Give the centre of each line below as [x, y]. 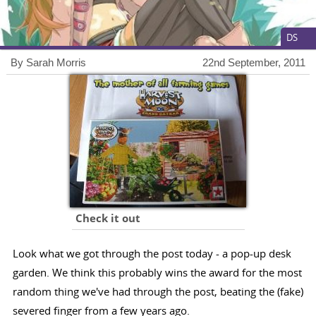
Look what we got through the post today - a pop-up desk [152, 254]
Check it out [108, 219]
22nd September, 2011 [254, 63]
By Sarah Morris [48, 63]
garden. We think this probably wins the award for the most [157, 273]
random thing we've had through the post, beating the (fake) [158, 292]
